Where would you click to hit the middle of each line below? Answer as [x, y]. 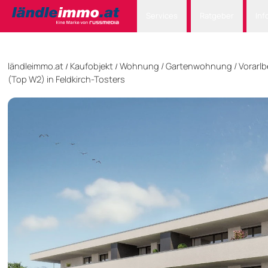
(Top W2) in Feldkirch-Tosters [66, 79]
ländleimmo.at [36, 66]
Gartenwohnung [199, 66]
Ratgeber [217, 16]
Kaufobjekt [92, 66]
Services [162, 16]
